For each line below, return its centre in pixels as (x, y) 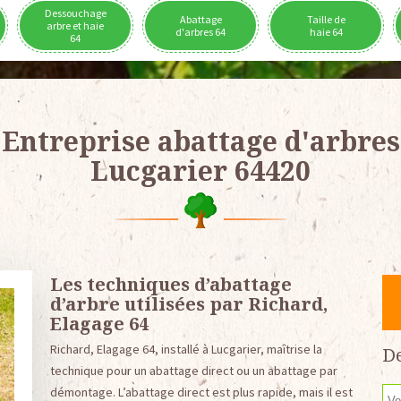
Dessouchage (75, 13)
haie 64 (326, 31)
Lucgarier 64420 (200, 171)
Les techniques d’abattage (171, 284)
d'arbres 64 (200, 31)
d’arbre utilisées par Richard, (188, 304)
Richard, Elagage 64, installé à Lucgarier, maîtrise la (186, 349)
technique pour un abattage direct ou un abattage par (193, 371)
